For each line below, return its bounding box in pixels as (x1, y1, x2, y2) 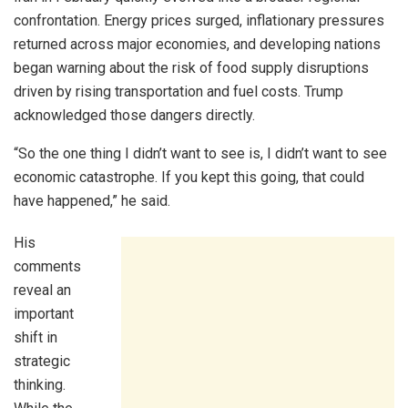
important (14, 305, 74, 322)
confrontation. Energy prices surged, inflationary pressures (14, 12, 384, 29)
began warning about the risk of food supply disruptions (14, 59, 369, 76)
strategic (14, 352, 70, 370)
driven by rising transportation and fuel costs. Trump (14, 83, 343, 100)
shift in (14, 329, 57, 346)
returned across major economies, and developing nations (14, 36, 381, 53)
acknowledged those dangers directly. (14, 107, 255, 124)
